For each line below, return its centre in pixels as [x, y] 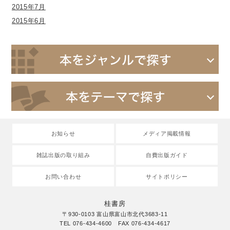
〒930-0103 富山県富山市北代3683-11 [115, 214]
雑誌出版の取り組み [63, 155]
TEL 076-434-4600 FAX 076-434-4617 [115, 223]
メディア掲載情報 [167, 134]
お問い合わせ [63, 177]
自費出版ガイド [167, 155]
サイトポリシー [167, 177]
